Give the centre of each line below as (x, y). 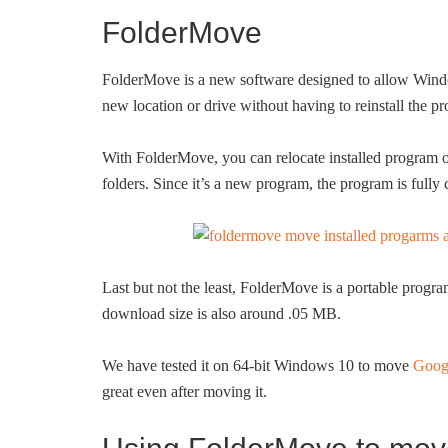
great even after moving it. (184, 391)
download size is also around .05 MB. (221, 313)
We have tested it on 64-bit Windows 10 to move (257, 365)
